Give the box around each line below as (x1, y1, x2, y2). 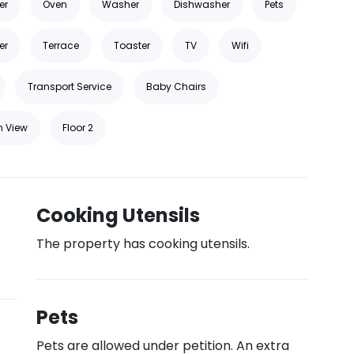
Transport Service (28, 80, 111, 93)
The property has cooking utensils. (36, 235, 250, 253)
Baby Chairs (146, 80, 206, 93)
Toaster (114, 39, 150, 52)
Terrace (43, 39, 79, 52)
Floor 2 (62, 121, 93, 134)
